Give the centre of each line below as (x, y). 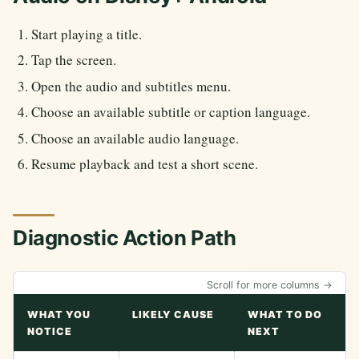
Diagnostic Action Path (125, 237)
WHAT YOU (59, 314)
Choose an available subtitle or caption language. (171, 112)
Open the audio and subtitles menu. (131, 86)
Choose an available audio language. (135, 138)
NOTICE (50, 331)
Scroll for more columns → (270, 284)
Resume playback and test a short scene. (145, 164)
